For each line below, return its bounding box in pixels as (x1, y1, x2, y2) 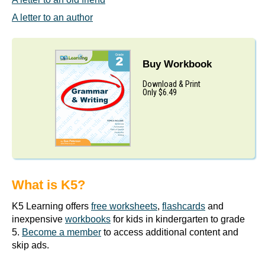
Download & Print (142, 79, 201, 89)
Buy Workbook (142, 58, 212, 70)
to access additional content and (101, 227, 238, 238)
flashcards (162, 201, 205, 212)
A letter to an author (12, 12, 93, 23)
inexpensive (12, 214, 65, 225)
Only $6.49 (142, 87, 177, 97)
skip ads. (12, 240, 49, 251)
